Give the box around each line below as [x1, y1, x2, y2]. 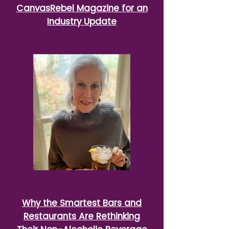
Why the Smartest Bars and [22, 197, 142, 209]
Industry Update [47, 15, 117, 28]
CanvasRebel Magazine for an [16, 2, 148, 14]
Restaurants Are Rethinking [24, 210, 140, 222]
